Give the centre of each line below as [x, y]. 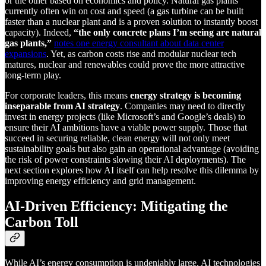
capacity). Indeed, [39, 32]
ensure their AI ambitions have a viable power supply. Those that [126, 127]
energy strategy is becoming [186, 95]
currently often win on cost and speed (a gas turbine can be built [124, 11]
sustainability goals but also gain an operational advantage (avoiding [132, 148]
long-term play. [33, 75]
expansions [26, 53]
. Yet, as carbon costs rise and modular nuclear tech [141, 53]
